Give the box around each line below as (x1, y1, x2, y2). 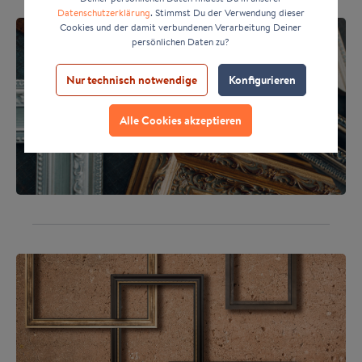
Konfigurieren (228, 71, 296, 88)
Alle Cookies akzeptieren (120, 112, 242, 128)
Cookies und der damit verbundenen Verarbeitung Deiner (60, 19, 302, 34)
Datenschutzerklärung (57, 5, 150, 19)
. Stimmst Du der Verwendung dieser (149, 5, 305, 19)
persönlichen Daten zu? (132, 34, 230, 48)
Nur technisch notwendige (65, 71, 197, 88)
